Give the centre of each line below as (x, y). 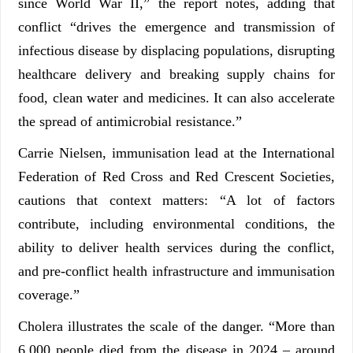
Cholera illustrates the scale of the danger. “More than (176, 327)
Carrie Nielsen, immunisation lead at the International (176, 153)
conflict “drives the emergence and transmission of (176, 27)
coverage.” (49, 295)
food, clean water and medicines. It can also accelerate (176, 98)
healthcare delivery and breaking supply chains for (176, 74)
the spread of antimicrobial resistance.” (130, 122)
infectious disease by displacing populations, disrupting (176, 51)
